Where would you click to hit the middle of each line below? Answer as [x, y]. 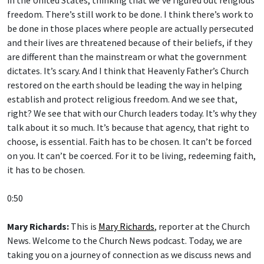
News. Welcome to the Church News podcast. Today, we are [125, 240]
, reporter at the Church [202, 226]
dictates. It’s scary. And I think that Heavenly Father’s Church [128, 70]
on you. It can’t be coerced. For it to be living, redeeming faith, [131, 155]
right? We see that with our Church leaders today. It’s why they [132, 113]
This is [84, 226]
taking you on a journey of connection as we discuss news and [129, 254]
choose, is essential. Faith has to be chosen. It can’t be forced [129, 141]
